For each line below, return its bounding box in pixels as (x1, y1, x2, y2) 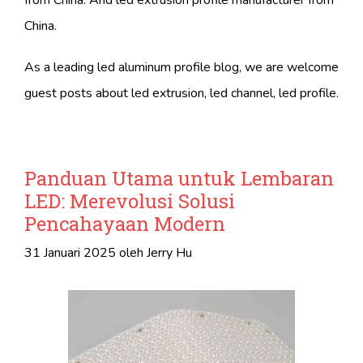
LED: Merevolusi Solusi (24, 188, 235, 215)
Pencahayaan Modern (24, 211, 225, 237)
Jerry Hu (147, 244, 192, 263)
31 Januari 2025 (24, 244, 116, 263)
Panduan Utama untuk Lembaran (24, 165, 334, 192)
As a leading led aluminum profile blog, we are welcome (24, 58, 339, 77)
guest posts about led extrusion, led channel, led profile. (24, 84, 339, 103)
